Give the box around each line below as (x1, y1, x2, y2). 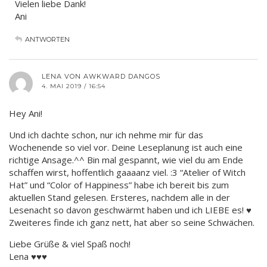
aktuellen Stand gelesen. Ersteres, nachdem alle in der (9, 191, 230, 203)
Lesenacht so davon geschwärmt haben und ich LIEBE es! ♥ (9, 203, 252, 216)
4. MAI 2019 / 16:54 (42, 82, 105, 90)
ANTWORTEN (25, 35, 70, 44)
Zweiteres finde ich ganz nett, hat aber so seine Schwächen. (9, 216, 254, 228)
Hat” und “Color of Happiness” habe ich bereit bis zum (9, 178, 229, 191)
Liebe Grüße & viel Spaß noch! (9, 237, 131, 250)
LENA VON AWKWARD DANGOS (42, 72, 160, 80)
